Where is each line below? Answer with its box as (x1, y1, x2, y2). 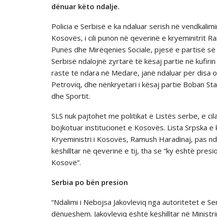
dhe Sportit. (51, 91, 90, 101)
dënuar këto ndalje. (51, 1, 120, 11)
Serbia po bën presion (51, 177, 128, 187)
